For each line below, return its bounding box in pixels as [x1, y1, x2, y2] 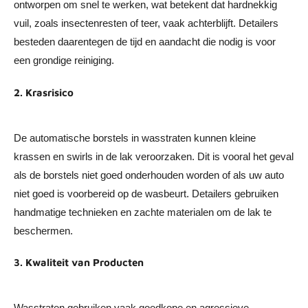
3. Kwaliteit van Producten [14, 256, 144, 269]
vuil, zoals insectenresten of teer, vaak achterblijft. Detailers [14, 17, 278, 30]
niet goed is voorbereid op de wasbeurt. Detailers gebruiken [14, 187, 278, 199]
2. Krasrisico [14, 86, 74, 98]
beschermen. [14, 224, 73, 236]
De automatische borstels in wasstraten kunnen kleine [14, 131, 256, 144]
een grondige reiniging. [14, 54, 114, 67]
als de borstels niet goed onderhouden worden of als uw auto [14, 168, 284, 181]
